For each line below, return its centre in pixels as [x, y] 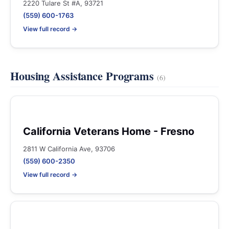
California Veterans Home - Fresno [109, 131]
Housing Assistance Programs [84, 76]
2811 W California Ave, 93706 [69, 149]
